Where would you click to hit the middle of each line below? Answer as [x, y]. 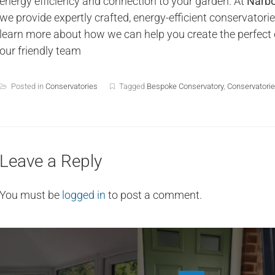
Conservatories [72, 87]
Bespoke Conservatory [185, 87]
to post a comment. [154, 195]
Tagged [133, 87]
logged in [84, 195]
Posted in [28, 87]
